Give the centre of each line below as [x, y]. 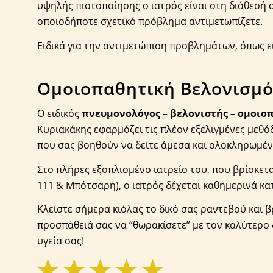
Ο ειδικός [60, 114]
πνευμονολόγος [121, 114]
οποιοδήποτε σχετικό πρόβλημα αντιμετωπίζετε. [150, 21]
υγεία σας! [61, 241]
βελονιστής [199, 114]
